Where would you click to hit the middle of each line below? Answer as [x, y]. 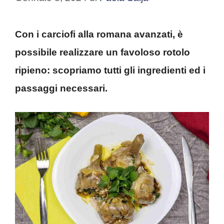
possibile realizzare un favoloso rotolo [102, 52]
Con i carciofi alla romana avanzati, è [99, 34]
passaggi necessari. [61, 88]
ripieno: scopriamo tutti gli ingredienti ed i [110, 70]
